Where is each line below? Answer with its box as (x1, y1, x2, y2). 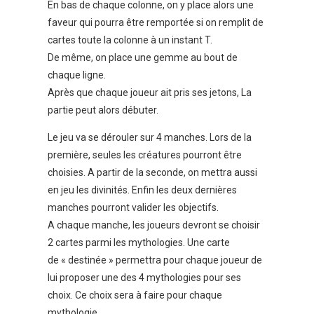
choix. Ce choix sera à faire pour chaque (48, 289, 222, 301)
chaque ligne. (48, 69, 106, 81)
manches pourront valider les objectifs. (48, 202, 219, 214)
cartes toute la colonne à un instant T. (48, 34, 212, 46)
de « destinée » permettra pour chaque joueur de (48, 254, 262, 266)
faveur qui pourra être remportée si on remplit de (48, 17, 264, 29)
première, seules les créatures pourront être (48, 149, 242, 161)
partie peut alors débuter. (48, 104, 158, 116)
